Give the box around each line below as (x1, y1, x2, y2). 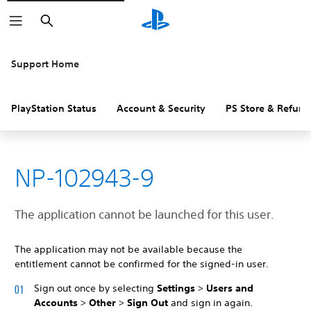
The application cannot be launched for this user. (15, 207, 274, 221)
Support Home (11, 58, 79, 70)
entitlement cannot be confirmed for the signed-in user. (15, 258, 269, 270)
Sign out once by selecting (34, 282, 157, 294)
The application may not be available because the (15, 243, 242, 255)
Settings (157, 282, 195, 294)
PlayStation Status (11, 102, 96, 115)
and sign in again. (171, 296, 253, 309)
